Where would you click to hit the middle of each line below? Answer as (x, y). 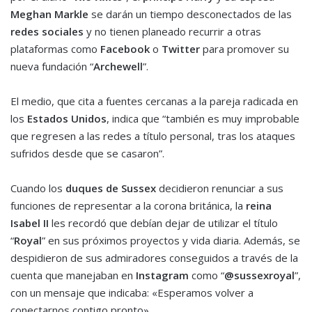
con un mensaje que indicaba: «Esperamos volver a (132, 293)
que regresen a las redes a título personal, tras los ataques (153, 136)
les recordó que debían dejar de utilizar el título (163, 223)
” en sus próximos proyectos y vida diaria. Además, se (171, 241)
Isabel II (30, 223)
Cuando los (38, 188)
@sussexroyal (259, 275)
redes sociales (47, 32)
